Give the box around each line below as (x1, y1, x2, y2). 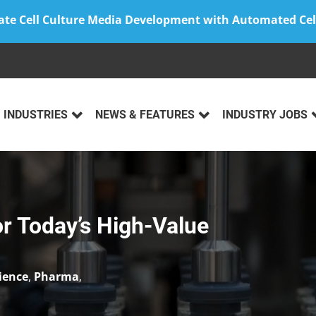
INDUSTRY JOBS (222, 108, 308, 122)
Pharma (34, 269, 79, 285)
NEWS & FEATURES (95, 108, 195, 122)
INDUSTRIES (4, 108, 68, 122)
